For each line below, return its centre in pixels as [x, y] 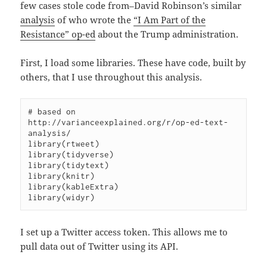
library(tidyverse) [71, 155]
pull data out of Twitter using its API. [100, 246]
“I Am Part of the [170, 20]
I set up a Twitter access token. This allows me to [124, 232]
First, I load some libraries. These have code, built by [133, 63]
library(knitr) [62, 176]
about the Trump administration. [167, 34]
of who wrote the [94, 20]
